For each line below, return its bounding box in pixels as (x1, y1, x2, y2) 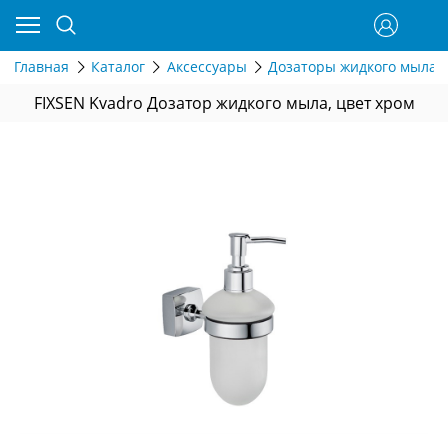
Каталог (90, 57, 145, 77)
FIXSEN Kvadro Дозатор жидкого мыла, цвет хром (33, 91, 415, 114)
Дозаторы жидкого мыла (268, 57, 438, 77)
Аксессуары (166, 57, 247, 77)
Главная (14, 57, 69, 77)
